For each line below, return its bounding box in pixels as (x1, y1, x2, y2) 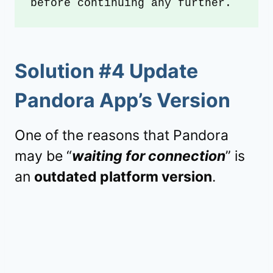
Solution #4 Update (15, 59, 198, 83)
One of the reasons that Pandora (15, 127, 229, 144)
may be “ (15, 147, 72, 165)
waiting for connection (72, 147, 225, 165)
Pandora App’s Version (15, 88, 230, 113)
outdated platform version (34, 168, 212, 186)
